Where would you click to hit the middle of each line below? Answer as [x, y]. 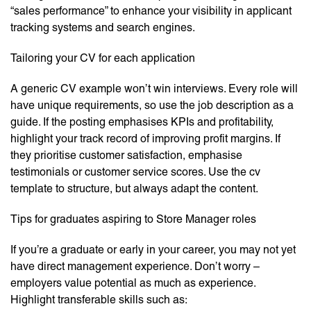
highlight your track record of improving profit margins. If [145, 139]
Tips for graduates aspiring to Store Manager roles [133, 219]
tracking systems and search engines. [103, 28]
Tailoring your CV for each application [103, 58]
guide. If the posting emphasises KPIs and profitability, [142, 122]
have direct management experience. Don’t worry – [135, 267]
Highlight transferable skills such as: [99, 300]
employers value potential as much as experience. [133, 283]
